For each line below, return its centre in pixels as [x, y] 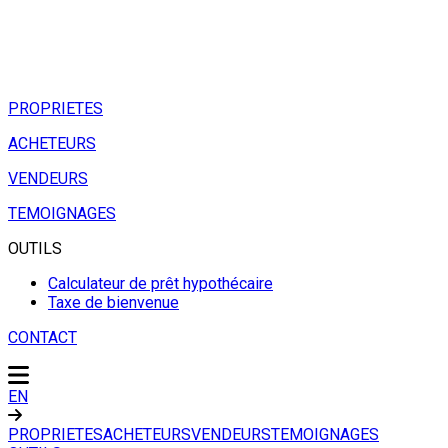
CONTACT [42, 337]
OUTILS [35, 248]
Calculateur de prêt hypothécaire [160, 283]
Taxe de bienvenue [113, 302]
